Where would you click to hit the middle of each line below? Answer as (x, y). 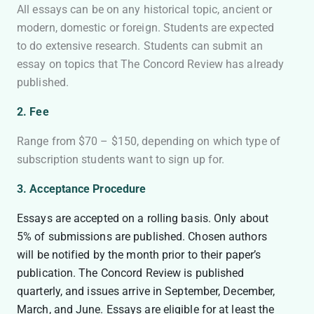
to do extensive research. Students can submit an (140, 46)
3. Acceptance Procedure (82, 189)
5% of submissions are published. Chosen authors (142, 237)
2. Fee (33, 112)
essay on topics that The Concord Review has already (151, 64)
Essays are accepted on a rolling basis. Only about (143, 219)
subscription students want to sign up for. (122, 160)
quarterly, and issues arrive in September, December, (146, 292)
